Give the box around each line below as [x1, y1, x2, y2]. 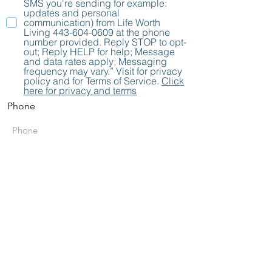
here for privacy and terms [24, 84, 137, 97]
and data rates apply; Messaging [24, 55, 167, 67]
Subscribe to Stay [22, 206, 172, 228]
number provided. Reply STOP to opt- [24, 36, 186, 48]
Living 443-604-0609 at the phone [24, 26, 170, 38]
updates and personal [24, 7, 120, 19]
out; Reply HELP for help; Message [24, 46, 175, 58]
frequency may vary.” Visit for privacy [24, 65, 182, 77]
